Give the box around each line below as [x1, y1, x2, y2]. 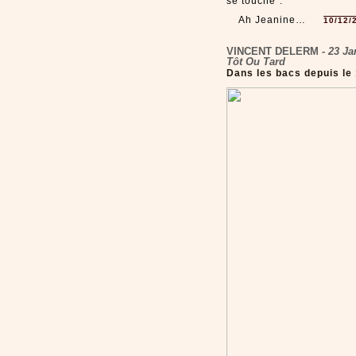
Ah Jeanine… [238, 14, 306, 26]
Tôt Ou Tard [226, 56, 285, 68]
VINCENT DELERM [226, 45, 319, 58]
